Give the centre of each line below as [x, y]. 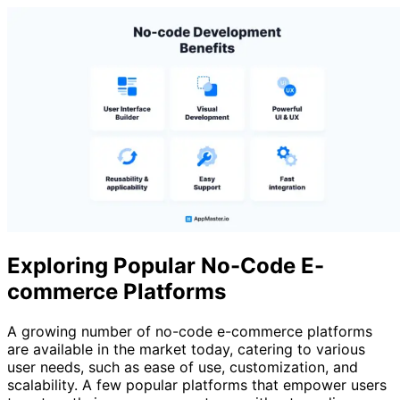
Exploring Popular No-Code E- [166, 266]
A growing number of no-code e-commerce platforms [190, 332]
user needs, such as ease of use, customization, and [183, 367]
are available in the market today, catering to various [186, 350]
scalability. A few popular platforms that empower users [197, 385]
